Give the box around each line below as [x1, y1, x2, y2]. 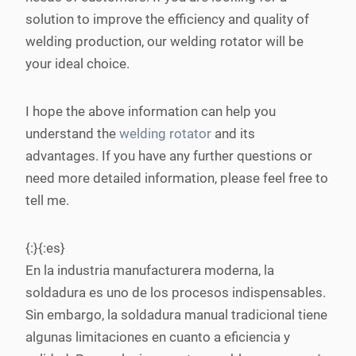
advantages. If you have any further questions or [25, 148, 312, 164]
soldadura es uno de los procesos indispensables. [25, 284, 326, 300]
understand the [25, 126, 119, 141]
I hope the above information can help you [25, 103, 276, 119]
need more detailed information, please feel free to [25, 170, 328, 186]
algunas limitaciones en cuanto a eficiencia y [25, 329, 290, 345]
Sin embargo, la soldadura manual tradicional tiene [25, 307, 327, 323]
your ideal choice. [25, 56, 130, 72]
